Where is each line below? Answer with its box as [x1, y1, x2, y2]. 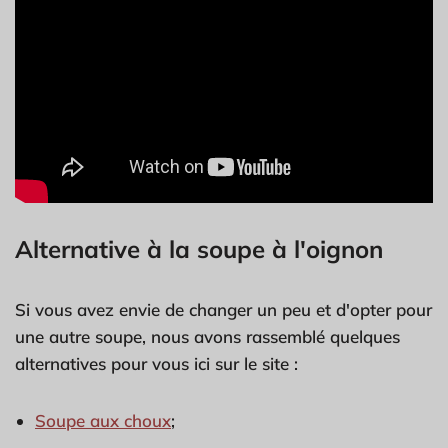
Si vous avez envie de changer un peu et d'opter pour [15, 298, 432, 320]
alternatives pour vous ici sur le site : [15, 352, 298, 374]
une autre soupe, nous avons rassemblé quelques [15, 325, 400, 347]
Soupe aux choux [35, 409, 171, 431]
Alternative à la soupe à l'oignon [15, 233, 383, 264]
